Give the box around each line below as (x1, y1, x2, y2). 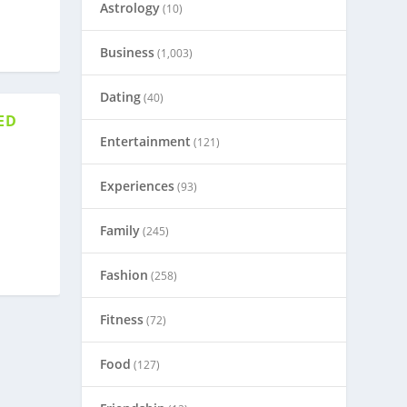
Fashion (100, 266, 149, 283)
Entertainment (100, 133, 192, 150)
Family (100, 222, 141, 239)
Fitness (100, 311, 144, 328)
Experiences (100, 177, 175, 194)
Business (100, 44, 155, 61)
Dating (100, 88, 142, 105)
